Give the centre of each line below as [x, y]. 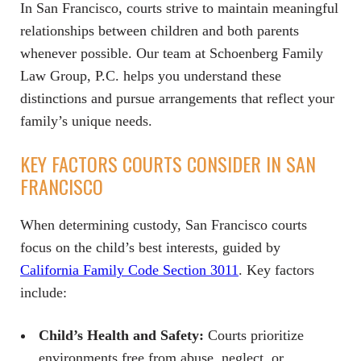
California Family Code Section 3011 [129, 270]
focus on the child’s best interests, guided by [150, 248]
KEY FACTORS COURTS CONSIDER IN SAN [168, 164]
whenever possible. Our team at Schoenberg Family [172, 54]
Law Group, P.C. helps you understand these [151, 76]
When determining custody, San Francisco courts [164, 225]
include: [44, 293]
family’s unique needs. [86, 121]
